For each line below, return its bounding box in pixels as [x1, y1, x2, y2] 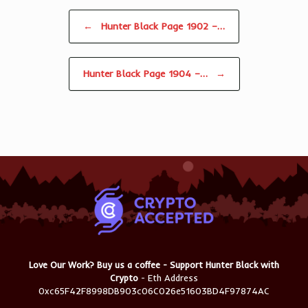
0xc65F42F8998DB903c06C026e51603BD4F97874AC [38, 285, 269, 296]
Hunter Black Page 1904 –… [82, 67, 211, 80]
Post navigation [24, 11, 74, 22]
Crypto [110, 272, 138, 283]
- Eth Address [138, 272, 198, 283]
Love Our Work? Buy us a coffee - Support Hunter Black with [29, 258, 279, 270]
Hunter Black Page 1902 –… [98, 20, 225, 33]
